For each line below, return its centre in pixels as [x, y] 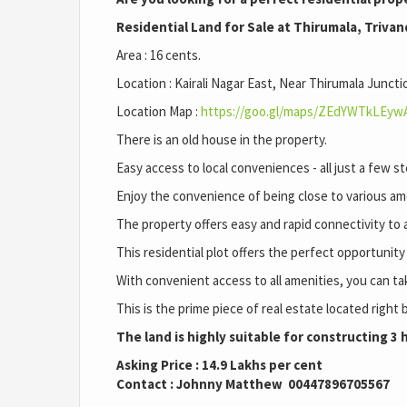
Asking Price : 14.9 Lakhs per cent [219, 365]
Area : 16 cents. [159, 55]
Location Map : [159, 112]
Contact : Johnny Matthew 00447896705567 [253, 384]
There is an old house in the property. [222, 140]
